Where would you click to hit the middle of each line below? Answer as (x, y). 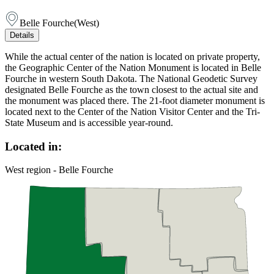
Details (22, 35)
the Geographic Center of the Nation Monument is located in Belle (133, 67)
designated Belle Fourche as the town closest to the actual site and (131, 89)
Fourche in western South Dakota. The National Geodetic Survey (131, 78)
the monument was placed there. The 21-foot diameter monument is (135, 100)
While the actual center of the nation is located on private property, (132, 56)
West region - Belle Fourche (59, 170)
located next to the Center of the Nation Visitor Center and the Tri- (132, 111)
